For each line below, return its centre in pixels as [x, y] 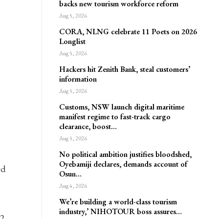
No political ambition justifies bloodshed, [125, 154]
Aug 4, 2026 [73, 186]
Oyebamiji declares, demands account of [123, 164]
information [78, 79]
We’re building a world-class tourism [118, 202]
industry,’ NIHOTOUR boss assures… [120, 211]
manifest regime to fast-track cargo [115, 117]
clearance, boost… [88, 126]
